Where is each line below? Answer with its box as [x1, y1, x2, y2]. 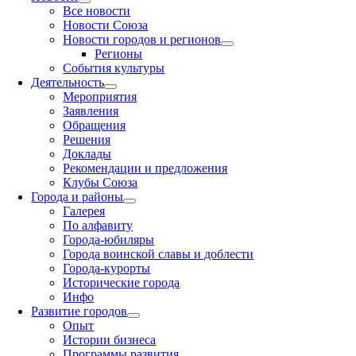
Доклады [63, 147, 112, 161]
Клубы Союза [63, 176, 138, 189]
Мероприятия [63, 90, 137, 103]
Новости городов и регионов [63, 33, 222, 46]
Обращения [63, 118, 126, 132]
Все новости [63, 4, 131, 17]
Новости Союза [63, 18, 149, 32]
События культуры [63, 61, 165, 75]
